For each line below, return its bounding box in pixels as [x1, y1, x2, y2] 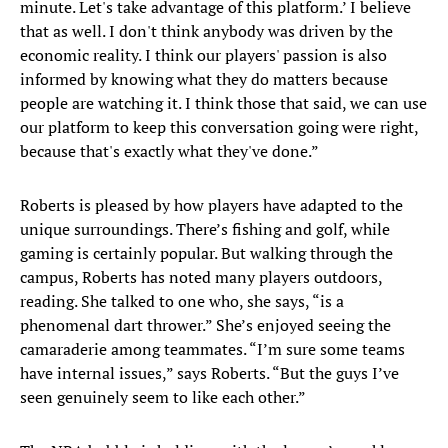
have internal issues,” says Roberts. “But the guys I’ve [20, 362, 399, 385]
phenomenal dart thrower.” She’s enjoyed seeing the [20, 314, 391, 337]
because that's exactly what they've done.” [20, 140, 319, 163]
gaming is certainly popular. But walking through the [20, 242, 393, 265]
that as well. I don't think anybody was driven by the [20, 20, 393, 43]
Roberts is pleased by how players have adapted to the [20, 194, 403, 217]
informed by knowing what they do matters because [20, 68, 388, 91]
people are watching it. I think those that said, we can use [20, 92, 427, 115]
